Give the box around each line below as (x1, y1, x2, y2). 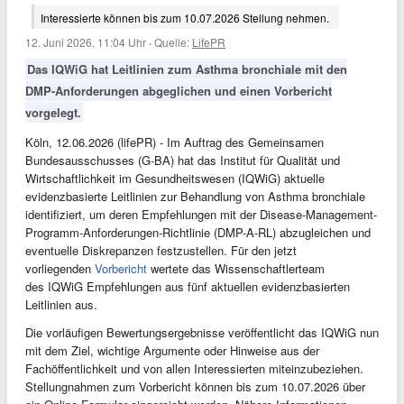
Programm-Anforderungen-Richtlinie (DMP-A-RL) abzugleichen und (25, 224, 371, 241)
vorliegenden (25, 260, 95, 277)
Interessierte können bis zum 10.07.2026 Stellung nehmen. (41, 10, 329, 25)
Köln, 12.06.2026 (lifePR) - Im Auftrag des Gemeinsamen (25, 133, 324, 151)
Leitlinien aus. (25, 296, 97, 313)
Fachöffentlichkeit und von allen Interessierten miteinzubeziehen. (25, 360, 363, 377)
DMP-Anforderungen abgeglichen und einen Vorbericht (25, 82, 332, 99)
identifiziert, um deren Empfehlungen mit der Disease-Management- (25, 206, 377, 223)
